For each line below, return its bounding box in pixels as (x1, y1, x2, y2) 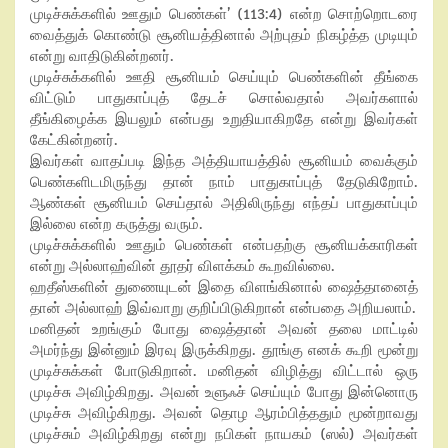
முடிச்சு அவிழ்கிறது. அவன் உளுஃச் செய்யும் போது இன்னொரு (30, 383, 418, 401)
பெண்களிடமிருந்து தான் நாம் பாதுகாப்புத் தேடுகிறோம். (30, 173, 418, 191)
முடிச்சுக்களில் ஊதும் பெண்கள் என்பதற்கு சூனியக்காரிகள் (30, 236, 418, 254)
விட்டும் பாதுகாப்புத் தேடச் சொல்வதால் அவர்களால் (30, 89, 418, 107)
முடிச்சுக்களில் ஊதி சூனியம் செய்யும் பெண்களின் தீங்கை (30, 68, 418, 86)
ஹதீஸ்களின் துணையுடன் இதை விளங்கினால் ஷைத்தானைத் (30, 278, 418, 296)
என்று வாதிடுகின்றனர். (30, 47, 174, 65)
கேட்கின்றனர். (30, 131, 118, 149)
